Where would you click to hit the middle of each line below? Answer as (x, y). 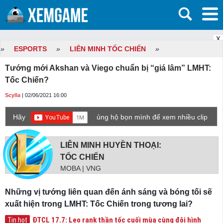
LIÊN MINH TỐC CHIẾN (108, 49)
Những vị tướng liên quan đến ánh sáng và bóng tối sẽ (109, 192)
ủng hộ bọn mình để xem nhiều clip (152, 117)
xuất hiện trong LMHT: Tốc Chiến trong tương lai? (99, 204)
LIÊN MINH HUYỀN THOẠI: (111, 145)
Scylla (13, 95)
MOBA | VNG (81, 168)
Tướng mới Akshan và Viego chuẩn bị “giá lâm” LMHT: (108, 68)
